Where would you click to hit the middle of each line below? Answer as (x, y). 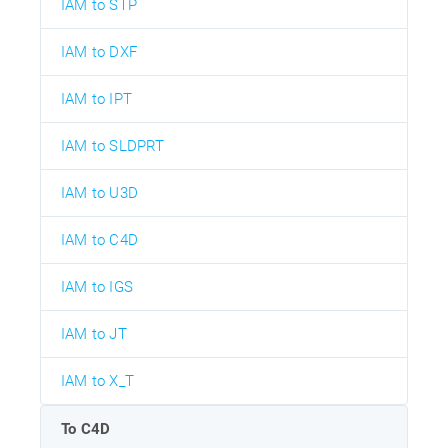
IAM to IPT (96, 98)
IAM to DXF (99, 51)
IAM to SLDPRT (113, 145)
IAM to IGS (97, 286)
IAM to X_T (97, 380)
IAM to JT (94, 333)
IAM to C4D (99, 239)
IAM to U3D (99, 192)
